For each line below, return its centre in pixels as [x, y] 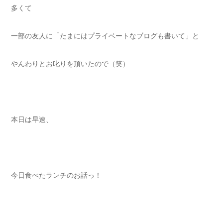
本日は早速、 [32, 119]
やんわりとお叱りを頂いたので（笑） [70, 63]
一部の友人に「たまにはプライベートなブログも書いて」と [105, 36]
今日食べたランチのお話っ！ [56, 175]
